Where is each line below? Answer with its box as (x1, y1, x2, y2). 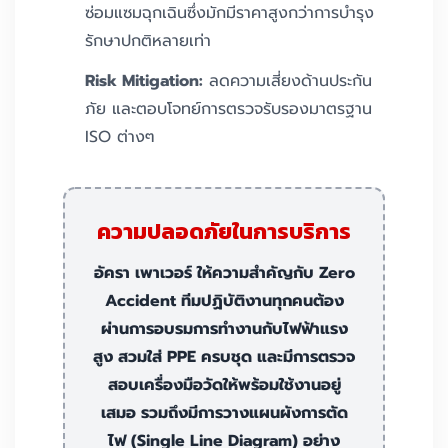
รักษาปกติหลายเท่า (85, 29, 211, 54)
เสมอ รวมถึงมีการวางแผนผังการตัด (100, 401, 348, 426)
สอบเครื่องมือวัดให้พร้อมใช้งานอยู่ (107, 373, 341, 398)
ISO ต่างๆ (85, 125, 155, 150)
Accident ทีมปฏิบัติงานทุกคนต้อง (104, 289, 344, 314)
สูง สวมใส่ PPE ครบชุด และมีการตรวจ (93, 345, 355, 370)
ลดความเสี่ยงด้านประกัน (203, 69, 372, 94)
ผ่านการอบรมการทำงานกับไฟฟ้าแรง (100, 317, 348, 342)
